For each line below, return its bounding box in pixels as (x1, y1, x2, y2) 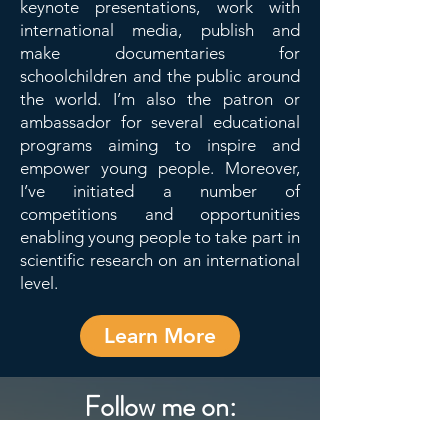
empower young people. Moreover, (20, 158, 300, 178)
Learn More (104, 323, 216, 348)
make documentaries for (20, 43, 300, 63)
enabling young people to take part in (20, 227, 300, 247)
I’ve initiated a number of (20, 181, 300, 201)
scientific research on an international (20, 250, 300, 270)
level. (20, 273, 58, 293)
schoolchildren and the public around (20, 66, 300, 86)
